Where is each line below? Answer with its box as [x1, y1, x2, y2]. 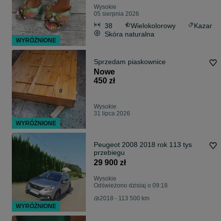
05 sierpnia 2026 [94, 10, 139, 18]
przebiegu [94, 148, 125, 157]
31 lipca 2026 [94, 110, 130, 117]
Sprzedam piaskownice [94, 58, 166, 66]
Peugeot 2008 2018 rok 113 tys [94, 141, 192, 149]
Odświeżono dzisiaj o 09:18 [94, 182, 168, 189]
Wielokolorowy [131, 21, 176, 30]
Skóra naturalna [105, 30, 154, 38]
